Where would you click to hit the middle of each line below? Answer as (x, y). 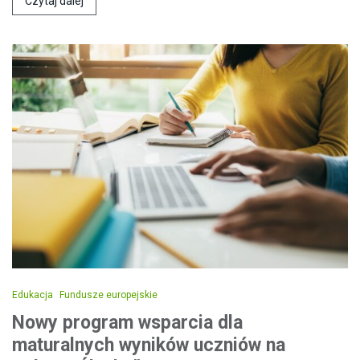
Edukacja (33, 295)
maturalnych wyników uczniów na (149, 345)
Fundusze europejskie (108, 295)
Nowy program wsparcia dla (127, 322)
